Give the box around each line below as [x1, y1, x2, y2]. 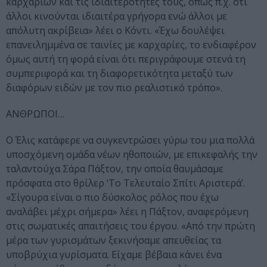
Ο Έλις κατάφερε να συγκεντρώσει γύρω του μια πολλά [6, 133, 254, 147]
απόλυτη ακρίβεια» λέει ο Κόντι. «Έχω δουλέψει [6, 24, 225, 38]
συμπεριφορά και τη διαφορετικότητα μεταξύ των [6, 67, 233, 80]
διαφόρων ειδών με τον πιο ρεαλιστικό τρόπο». [6, 81, 222, 95]
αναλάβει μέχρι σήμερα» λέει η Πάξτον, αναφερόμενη [6, 205, 249, 219]
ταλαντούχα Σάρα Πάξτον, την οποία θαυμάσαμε [6, 162, 223, 176]
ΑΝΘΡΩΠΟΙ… [6, 107, 64, 121]
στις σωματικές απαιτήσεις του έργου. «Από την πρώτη [6, 219, 255, 233]
